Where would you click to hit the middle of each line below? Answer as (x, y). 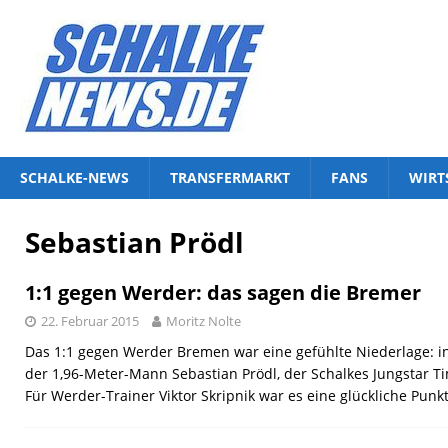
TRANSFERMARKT (230, 177)
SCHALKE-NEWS (74, 177)
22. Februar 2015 (90, 321)
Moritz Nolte (203, 321)
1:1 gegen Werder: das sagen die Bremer (223, 292)
